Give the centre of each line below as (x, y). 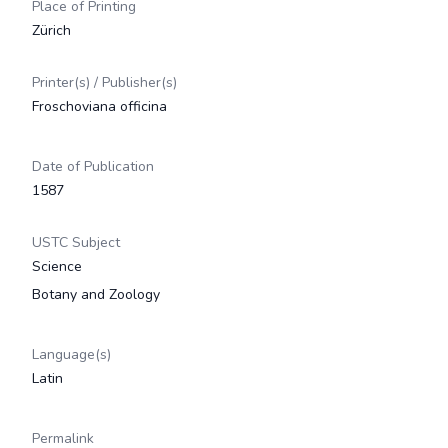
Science (57, 266)
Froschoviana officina (99, 106)
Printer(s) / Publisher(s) (104, 82)
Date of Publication (93, 166)
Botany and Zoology (96, 294)
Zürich (51, 30)
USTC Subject (76, 242)
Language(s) (71, 354)
